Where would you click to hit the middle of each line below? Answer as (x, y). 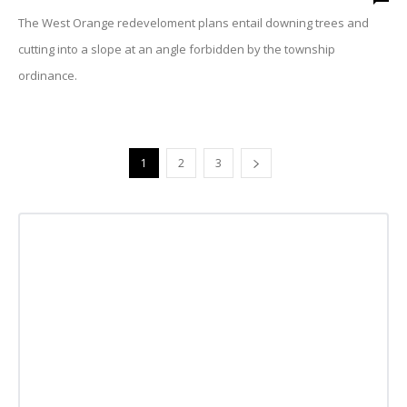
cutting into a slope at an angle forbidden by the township (177, 49)
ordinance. (48, 75)
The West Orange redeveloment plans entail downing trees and (194, 23)
